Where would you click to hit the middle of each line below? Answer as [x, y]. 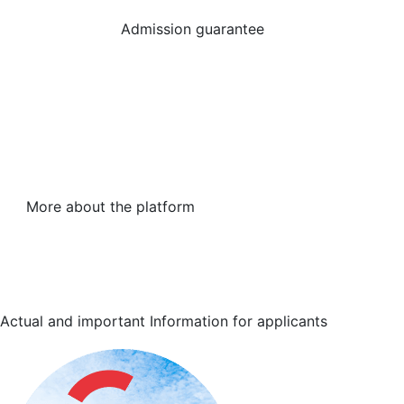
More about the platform [110, 207]
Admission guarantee [193, 29]
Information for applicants [236, 321]
